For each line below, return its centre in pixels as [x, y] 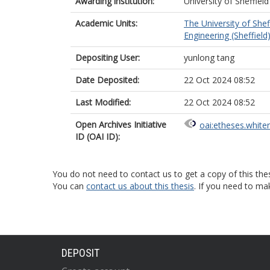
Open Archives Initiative [121, 124]
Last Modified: [103, 102]
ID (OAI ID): [98, 137]
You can [69, 186]
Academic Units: [106, 23]
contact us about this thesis [140, 186]
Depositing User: [108, 58]
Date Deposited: [107, 80]
